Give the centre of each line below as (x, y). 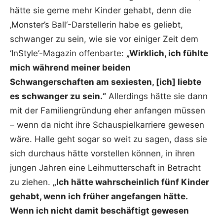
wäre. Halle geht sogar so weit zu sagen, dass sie (109, 139)
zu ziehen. (31, 182)
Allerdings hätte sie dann (157, 96)
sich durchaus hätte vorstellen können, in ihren (102, 154)
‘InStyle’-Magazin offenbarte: (68, 54)
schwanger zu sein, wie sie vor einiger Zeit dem (104, 39)
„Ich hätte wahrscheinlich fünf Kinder (131, 182)
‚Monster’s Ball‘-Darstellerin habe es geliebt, (96, 25)
